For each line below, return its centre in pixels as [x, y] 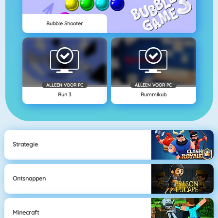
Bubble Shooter [65, 24]
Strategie [26, 145]
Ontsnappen [29, 179]
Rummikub [153, 95]
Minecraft [26, 213]
